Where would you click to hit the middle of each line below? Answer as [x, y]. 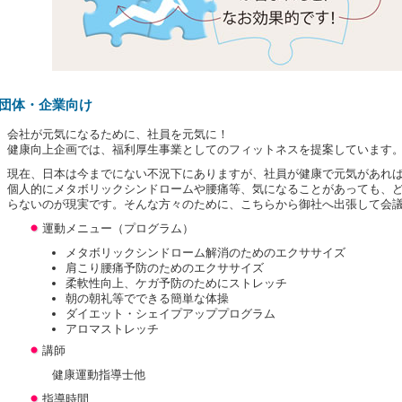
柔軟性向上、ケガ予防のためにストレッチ [176, 283]
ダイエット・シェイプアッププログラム [170, 314]
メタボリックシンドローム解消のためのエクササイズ [205, 253]
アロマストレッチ [112, 329]
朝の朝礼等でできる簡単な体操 [147, 298]
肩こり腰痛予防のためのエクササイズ [165, 268]
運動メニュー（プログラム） [116, 228]
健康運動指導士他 [99, 375]
